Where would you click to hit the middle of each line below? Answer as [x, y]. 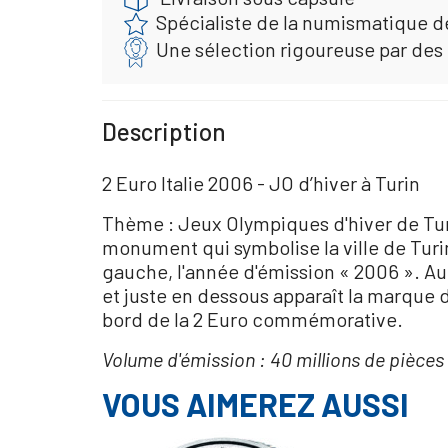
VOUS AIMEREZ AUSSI [255, 404]
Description [164, 132]
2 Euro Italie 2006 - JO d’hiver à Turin [261, 183]
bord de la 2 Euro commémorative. [254, 319]
